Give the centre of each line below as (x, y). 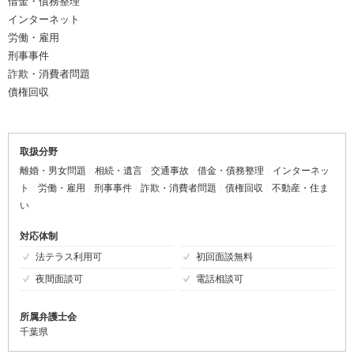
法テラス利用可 (69, 257)
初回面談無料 (224, 257)
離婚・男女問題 (53, 171)
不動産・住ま (300, 188)
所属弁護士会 (48, 317)
